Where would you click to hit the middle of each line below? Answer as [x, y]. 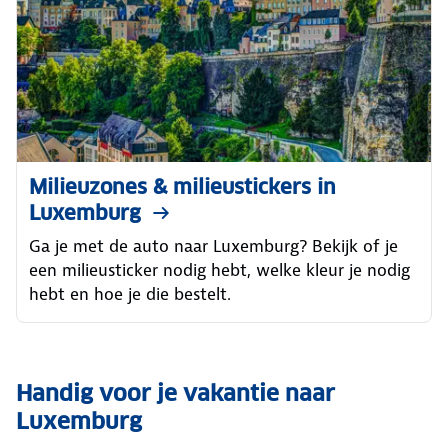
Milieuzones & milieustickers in [182, 186]
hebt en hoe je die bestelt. [130, 293]
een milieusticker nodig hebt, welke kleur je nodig [219, 269]
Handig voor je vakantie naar [175, 392]
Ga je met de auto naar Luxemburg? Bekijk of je [213, 245]
